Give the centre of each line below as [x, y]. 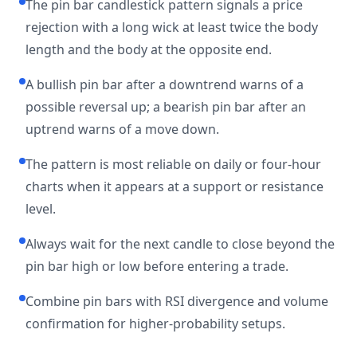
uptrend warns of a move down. [122, 129]
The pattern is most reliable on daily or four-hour [173, 164]
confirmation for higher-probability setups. [155, 324]
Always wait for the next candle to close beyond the [180, 244]
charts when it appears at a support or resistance [175, 186]
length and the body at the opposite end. [149, 49]
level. [41, 209]
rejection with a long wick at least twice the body [172, 27]
